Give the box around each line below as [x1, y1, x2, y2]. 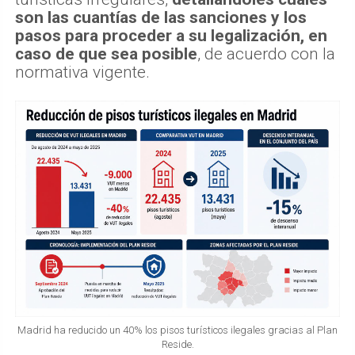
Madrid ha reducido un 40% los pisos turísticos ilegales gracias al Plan [17, 324, 338, 337]
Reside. [161, 338, 194, 351]
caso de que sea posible [15, 44, 197, 63]
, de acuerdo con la [197, 44, 335, 63]
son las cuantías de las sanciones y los [15, 7, 307, 27]
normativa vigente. [15, 62, 150, 82]
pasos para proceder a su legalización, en [15, 25, 327, 45]
